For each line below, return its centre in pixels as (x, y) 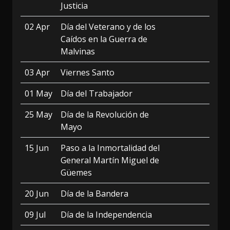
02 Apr (37, 27)
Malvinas (78, 51)
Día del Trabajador (97, 93)
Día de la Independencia (106, 215)
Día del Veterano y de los (108, 27)
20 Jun (37, 194)
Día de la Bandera (94, 194)
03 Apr (37, 72)
